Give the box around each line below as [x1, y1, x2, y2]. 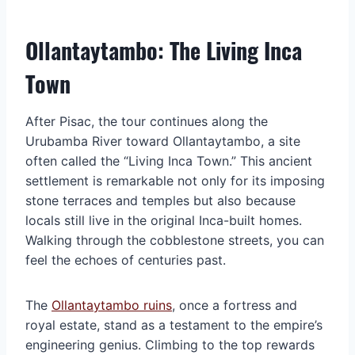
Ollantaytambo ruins [52, 296, 172, 313]
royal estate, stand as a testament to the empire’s [25, 316, 323, 333]
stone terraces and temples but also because [25, 192, 296, 208]
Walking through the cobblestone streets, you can [25, 231, 324, 248]
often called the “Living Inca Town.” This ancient [25, 152, 312, 169]
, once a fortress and [172, 296, 297, 313]
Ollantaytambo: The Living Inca [25, 33, 302, 67]
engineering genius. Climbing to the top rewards [25, 336, 315, 353]
